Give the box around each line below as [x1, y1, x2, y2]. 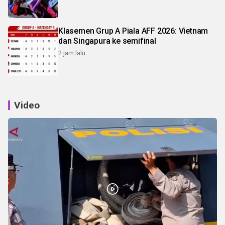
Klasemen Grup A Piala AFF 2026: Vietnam [58, 26, 208, 36]
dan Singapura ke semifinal [58, 36, 156, 46]
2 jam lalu [58, 49, 85, 57]
